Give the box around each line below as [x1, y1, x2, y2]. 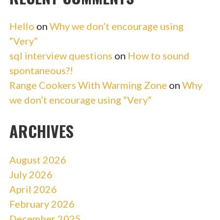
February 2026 [9, 197, 75, 210]
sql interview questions [9, 49, 112, 61]
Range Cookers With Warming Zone [9, 79, 167, 91]
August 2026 [9, 153, 66, 165]
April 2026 [9, 183, 57, 195]
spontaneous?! [9, 64, 73, 76]
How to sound [127, 49, 190, 61]
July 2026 [9, 168, 53, 180]
